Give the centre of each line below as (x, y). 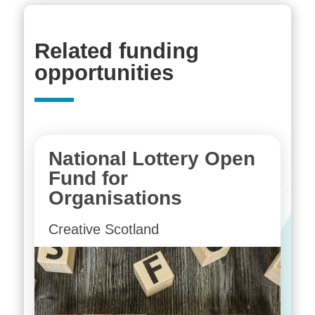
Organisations (115, 198)
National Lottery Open (152, 158)
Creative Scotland (103, 229)
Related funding (116, 51)
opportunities (104, 72)
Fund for (88, 178)
